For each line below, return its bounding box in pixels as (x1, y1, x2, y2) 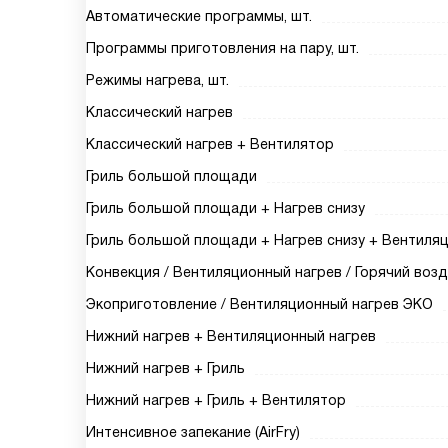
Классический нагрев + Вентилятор (86, 136, 334, 152)
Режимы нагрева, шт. (86, 72, 229, 88)
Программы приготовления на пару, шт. (86, 40, 359, 56)
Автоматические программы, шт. (86, 8, 312, 24)
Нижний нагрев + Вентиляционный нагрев (86, 328, 376, 344)
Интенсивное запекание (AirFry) (86, 424, 300, 440)
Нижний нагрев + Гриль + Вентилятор (86, 392, 346, 408)
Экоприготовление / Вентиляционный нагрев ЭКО (86, 296, 433, 312)
